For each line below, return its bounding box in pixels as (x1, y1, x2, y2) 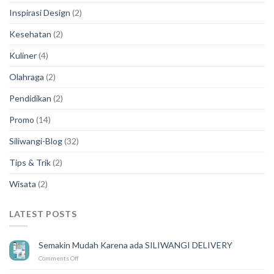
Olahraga (9, 71, 44, 82)
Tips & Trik (9, 157, 51, 168)
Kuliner (9, 50, 37, 61)
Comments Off (39, 254, 78, 262)
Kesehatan (9, 28, 51, 39)
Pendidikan (9, 92, 51, 103)
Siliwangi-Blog (9, 135, 62, 146)
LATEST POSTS (9, 208, 77, 219)
